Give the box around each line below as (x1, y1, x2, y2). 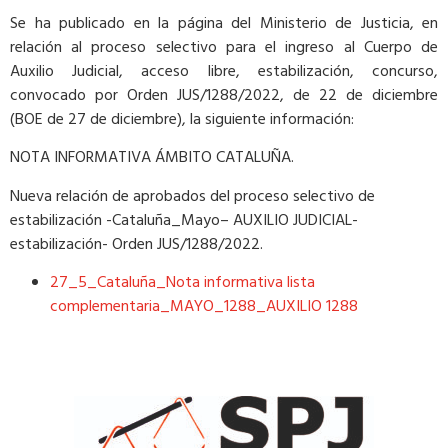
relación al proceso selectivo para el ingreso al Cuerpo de (10, 34, 438, 61)
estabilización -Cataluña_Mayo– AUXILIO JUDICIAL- (10, 207, 358, 234)
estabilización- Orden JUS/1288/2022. (10, 231, 263, 258)
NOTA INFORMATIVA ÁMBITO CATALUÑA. (10, 145, 294, 172)
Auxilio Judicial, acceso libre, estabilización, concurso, (10, 58, 438, 85)
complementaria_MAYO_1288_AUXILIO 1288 (50, 294, 358, 321)
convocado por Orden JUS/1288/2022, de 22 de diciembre (10, 82, 438, 109)
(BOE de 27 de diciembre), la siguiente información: (10, 106, 354, 133)
